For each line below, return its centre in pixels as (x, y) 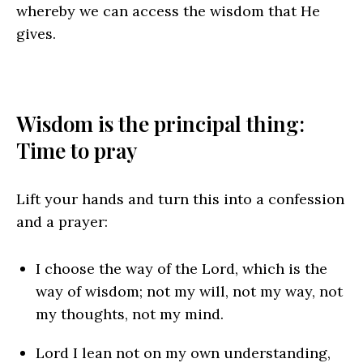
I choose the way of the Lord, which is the (181, 269)
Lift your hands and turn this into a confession (180, 199)
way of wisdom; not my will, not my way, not (189, 292)
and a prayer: (62, 222)
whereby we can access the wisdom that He (168, 11)
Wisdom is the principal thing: (160, 124)
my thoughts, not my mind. (130, 314)
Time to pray (77, 151)
